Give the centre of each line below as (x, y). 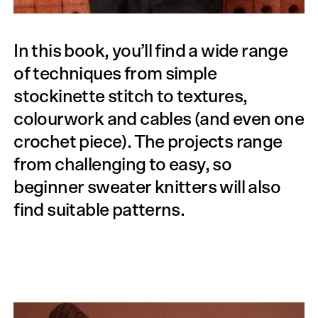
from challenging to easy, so (123, 165)
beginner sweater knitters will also (147, 188)
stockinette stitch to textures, (131, 97)
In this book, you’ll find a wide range (151, 52)
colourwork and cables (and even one (159, 120)
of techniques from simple (115, 75)
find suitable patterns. (99, 211)
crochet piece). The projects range (148, 143)
